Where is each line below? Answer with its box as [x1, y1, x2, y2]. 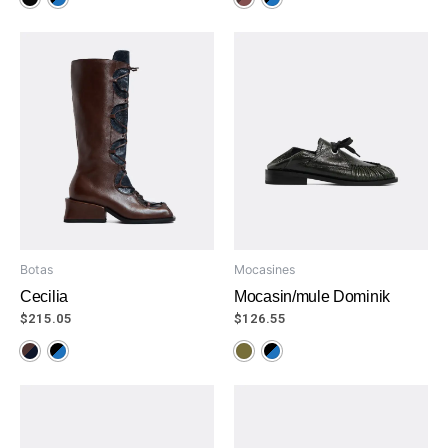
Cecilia [20, 287, 68, 305]
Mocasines [234, 261, 295, 277]
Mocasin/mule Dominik [234, 287, 390, 305]
